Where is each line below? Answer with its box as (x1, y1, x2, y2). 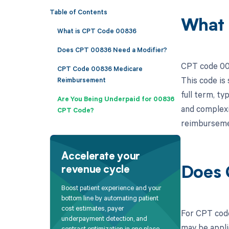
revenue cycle (61, 165, 130, 175)
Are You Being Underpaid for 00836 (57, 94, 174, 103)
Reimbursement (57, 75, 106, 84)
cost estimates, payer (61, 203, 125, 213)
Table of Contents (49, 7, 107, 16)
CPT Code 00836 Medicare (57, 63, 143, 73)
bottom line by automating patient (61, 193, 159, 203)
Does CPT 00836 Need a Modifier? (57, 44, 167, 54)
